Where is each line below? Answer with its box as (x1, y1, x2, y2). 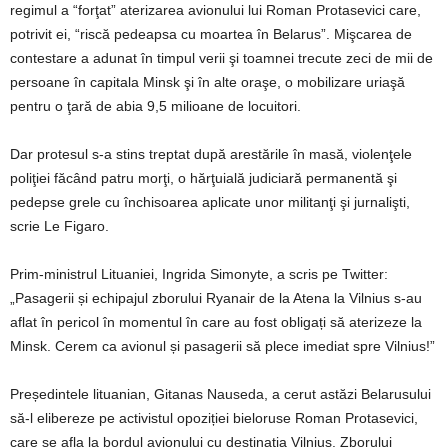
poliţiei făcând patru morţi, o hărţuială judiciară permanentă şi (10, 169, 397, 186)
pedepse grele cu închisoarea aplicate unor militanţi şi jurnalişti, (10, 193, 410, 210)
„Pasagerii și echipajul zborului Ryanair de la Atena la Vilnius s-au (10, 289, 422, 306)
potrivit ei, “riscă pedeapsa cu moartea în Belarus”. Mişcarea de (10, 25, 412, 42)
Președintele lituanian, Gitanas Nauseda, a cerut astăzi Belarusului (10, 385, 431, 402)
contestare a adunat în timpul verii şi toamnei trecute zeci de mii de (10, 49, 433, 66)
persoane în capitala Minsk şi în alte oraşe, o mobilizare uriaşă (10, 73, 405, 90)
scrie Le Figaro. (10, 217, 109, 234)
